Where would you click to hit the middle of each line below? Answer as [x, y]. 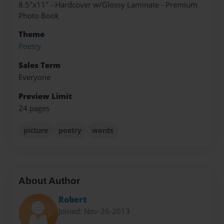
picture [36, 130]
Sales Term [39, 65]
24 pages [34, 108]
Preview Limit [45, 96]
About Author [49, 181]
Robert [72, 199]
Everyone [34, 77]
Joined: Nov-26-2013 [94, 211]
